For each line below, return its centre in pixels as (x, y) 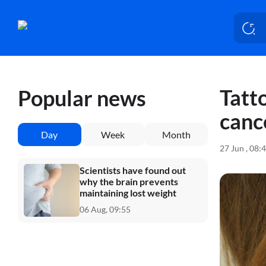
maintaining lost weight (128, 192)
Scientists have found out (133, 170)
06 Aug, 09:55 (105, 209)
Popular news (82, 98)
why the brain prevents (129, 181)
